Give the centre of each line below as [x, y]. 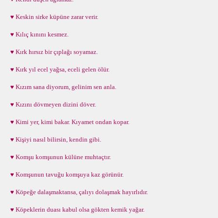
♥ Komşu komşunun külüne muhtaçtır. [59, 157]
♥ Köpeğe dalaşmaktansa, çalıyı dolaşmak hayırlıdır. [78, 192]
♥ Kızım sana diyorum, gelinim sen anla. [62, 87]
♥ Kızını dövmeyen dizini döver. [52, 104]
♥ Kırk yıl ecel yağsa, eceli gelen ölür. [58, 69]
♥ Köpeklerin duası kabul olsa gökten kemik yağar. [76, 209]
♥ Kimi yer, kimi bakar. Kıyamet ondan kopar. [68, 122]
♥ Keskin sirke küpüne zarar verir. [53, 17]
